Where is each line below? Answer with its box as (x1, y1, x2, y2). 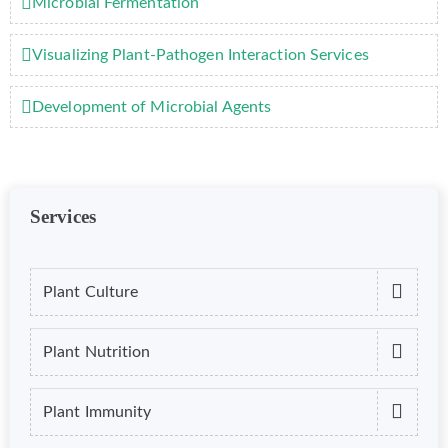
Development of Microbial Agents (32, 98, 272, 115)
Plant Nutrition (43, 343, 151, 360)
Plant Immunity (43, 403, 152, 420)
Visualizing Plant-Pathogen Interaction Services (32, 46, 369, 63)
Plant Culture (43, 283, 139, 300)
